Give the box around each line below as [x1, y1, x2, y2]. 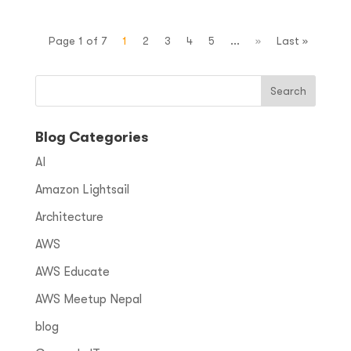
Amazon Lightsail [34, 182, 129, 197]
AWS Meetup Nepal [34, 291, 142, 306]
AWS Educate [34, 264, 110, 279]
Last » [277, 34, 309, 47]
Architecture [34, 209, 103, 224]
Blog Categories [34, 128, 148, 145]
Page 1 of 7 [49, 34, 107, 47]
